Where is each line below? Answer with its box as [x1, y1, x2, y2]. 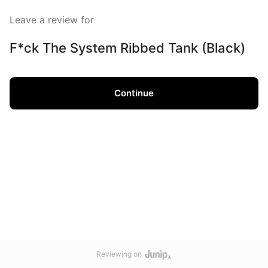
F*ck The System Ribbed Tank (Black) [10, 39, 245, 56]
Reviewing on [96, 249, 142, 258]
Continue [114, 87, 154, 99]
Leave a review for [10, 14, 94, 26]
